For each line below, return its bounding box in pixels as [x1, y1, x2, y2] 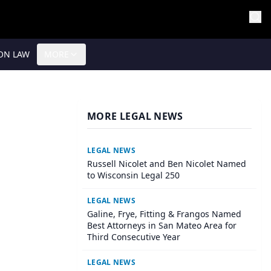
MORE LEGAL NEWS [87, 109, 183, 123]
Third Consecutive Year [87, 231, 180, 243]
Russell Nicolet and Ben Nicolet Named [87, 158, 246, 169]
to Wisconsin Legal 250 [87, 169, 180, 181]
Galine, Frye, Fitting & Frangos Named [87, 208, 241, 220]
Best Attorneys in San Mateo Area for [87, 220, 237, 231]
